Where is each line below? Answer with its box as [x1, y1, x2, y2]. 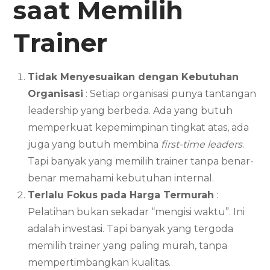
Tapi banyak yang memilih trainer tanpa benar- [28, 155, 254, 167]
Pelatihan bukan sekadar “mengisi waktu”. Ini [28, 206, 245, 218]
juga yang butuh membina [28, 138, 162, 150]
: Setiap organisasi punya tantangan [83, 87, 257, 99]
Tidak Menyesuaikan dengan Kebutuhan [28, 71, 239, 83]
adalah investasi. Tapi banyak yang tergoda [28, 222, 234, 234]
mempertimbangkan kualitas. [28, 256, 171, 268]
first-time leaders [161, 138, 243, 150]
